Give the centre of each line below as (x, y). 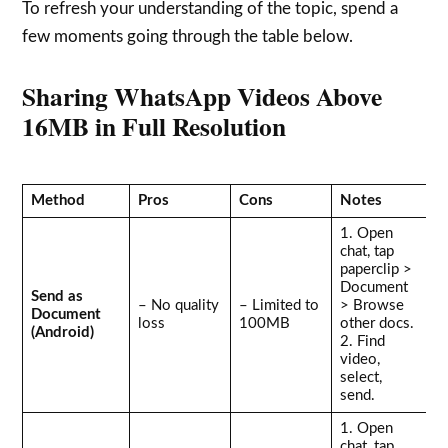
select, (361, 377)
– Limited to (279, 305)
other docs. (377, 323)
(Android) (63, 332)
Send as (57, 296)
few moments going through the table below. (188, 36)
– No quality (179, 305)
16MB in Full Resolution (154, 126)
